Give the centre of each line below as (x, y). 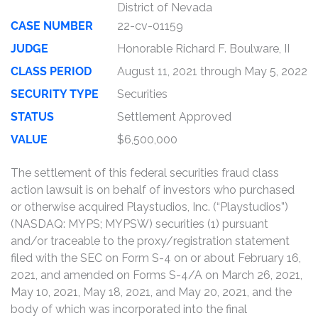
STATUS (32, 117)
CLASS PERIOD (51, 71)
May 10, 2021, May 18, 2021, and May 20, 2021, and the (151, 292)
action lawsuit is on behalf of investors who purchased (153, 190)
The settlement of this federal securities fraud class (145, 173)
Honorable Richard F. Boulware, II (203, 49)
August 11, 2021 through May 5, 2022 (212, 71)
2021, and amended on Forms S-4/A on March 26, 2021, (157, 275)
